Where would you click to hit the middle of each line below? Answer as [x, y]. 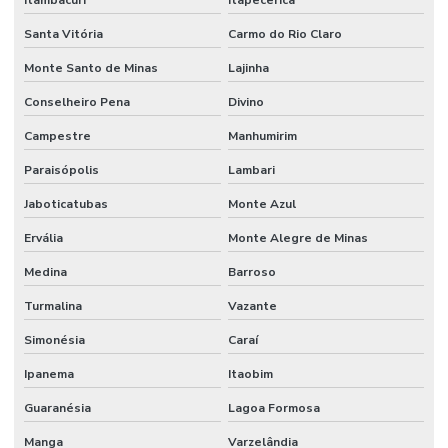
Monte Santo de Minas [91, 68]
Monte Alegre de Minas [297, 238]
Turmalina [53, 306]
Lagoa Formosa [273, 408]
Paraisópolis [61, 170]
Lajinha [248, 68]
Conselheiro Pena [77, 102]
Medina [45, 272]
